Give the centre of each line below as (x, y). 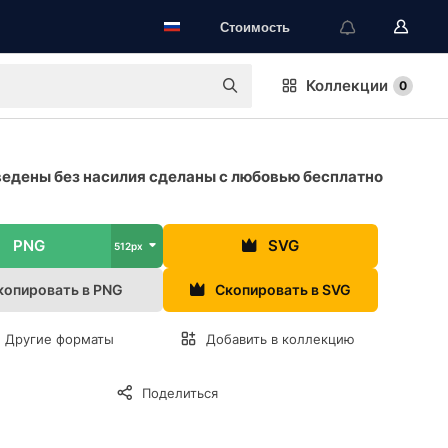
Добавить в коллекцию (280, 339)
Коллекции (347, 85)
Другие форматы (59, 339)
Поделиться (180, 393)
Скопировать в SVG (282, 289)
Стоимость (255, 26)
